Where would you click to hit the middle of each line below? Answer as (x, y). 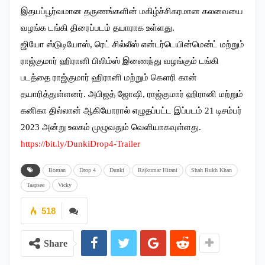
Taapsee (35, 185)
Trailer (128, 144)
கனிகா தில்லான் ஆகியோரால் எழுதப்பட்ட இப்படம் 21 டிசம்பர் (131, 111)
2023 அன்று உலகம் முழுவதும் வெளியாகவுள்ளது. (111, 127)
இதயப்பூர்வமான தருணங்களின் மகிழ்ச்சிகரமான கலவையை (132, 11)
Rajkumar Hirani (158, 170)
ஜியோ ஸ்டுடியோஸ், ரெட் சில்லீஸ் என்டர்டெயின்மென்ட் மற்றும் (132, 44)
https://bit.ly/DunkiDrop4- (69, 144)
